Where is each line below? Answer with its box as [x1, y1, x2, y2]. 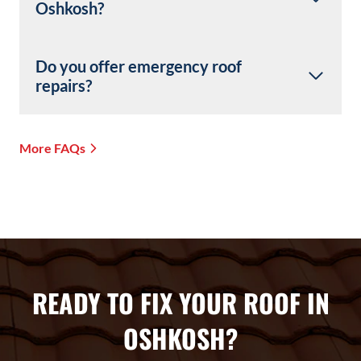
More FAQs [19, 140, 85, 156]
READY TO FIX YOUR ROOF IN [31, 284, 330, 322]
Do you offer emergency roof [35, 56, 242, 77]
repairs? [35, 76, 92, 96]
